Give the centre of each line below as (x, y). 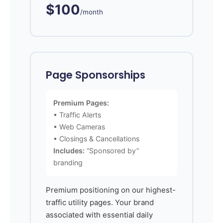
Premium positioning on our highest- (111, 190)
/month (92, 12)
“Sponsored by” (112, 150)
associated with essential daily (99, 215)
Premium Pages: (81, 103)
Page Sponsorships (96, 75)
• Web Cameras (79, 126)
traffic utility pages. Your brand (100, 202)
